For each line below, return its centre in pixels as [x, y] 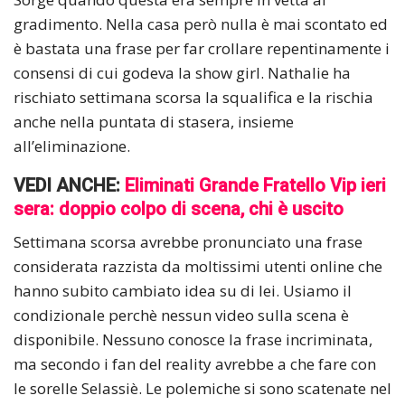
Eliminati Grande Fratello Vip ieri [255, 185]
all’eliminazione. [72, 146]
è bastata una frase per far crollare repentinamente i [202, 48]
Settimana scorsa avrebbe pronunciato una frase [188, 241]
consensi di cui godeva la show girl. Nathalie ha [182, 72]
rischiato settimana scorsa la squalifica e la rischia [193, 97]
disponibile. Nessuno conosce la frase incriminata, [193, 339]
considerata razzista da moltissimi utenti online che [198, 266]
